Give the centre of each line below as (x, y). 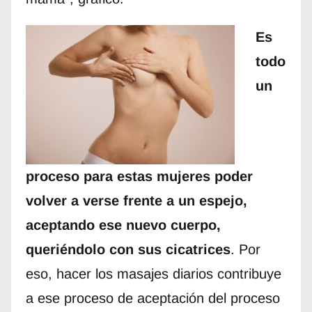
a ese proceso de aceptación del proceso (153, 298)
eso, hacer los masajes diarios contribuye (153, 274)
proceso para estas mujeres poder (139, 177)
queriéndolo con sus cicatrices (128, 250)
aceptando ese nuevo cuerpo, (123, 225)
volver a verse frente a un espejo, (136, 201)
